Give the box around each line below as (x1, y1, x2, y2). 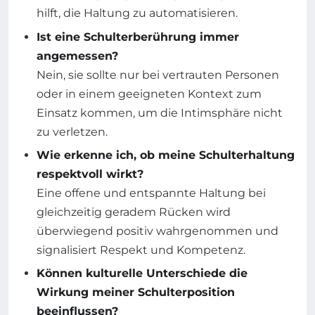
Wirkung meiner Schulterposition (37, 285, 235, 300)
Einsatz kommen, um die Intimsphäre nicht (37, 105, 283, 120)
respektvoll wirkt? (37, 167, 143, 181)
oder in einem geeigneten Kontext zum (37, 86, 262, 101)
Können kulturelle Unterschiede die (37, 266, 247, 281)
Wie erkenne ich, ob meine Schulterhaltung (37, 148, 295, 162)
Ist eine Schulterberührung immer (37, 30, 239, 44)
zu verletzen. (37, 124, 108, 139)
